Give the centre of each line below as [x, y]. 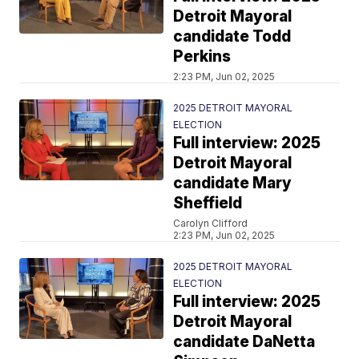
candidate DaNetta [244, 341]
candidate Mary [233, 183]
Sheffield [208, 203]
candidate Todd [232, 36]
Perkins [202, 56]
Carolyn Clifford [211, 223]
